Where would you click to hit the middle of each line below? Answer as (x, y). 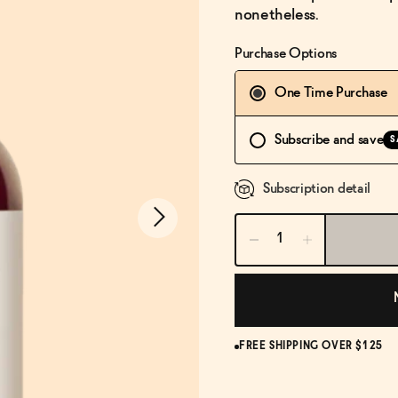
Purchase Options (286, 54)
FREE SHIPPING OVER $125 (311, 346)
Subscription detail (317, 189)
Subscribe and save (329, 139)
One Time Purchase (331, 93)
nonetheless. (277, 15)
